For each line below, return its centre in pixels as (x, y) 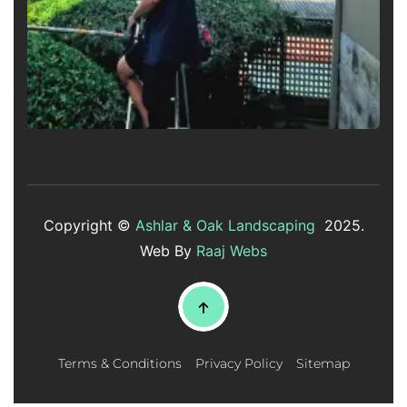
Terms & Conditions (119, 363)
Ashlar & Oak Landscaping (225, 225)
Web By (168, 250)
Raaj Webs (232, 250)
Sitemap (323, 363)
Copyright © (89, 225)
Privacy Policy (238, 363)
